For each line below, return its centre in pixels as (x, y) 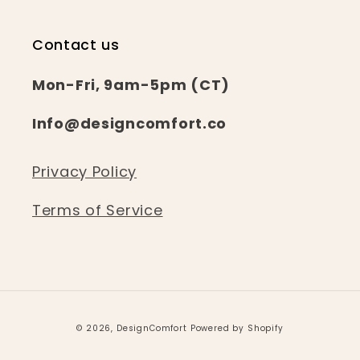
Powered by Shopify (237, 329)
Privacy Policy (85, 172)
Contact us (76, 45)
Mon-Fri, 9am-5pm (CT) (131, 85)
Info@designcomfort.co (130, 124)
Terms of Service (98, 211)
